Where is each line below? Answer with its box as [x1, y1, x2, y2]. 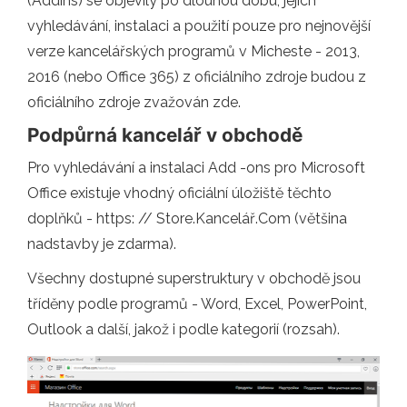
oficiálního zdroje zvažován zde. [27, 94, 241, 111]
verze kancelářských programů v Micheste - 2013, [27, 43, 360, 60]
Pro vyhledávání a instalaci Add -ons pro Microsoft [27, 159, 365, 176]
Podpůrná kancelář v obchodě [27, 124, 303, 146]
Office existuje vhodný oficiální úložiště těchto [27, 184, 332, 202]
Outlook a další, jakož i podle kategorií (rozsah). [27, 321, 340, 338]
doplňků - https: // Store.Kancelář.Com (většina [27, 210, 347, 227]
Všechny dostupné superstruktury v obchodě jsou [27, 270, 361, 287]
